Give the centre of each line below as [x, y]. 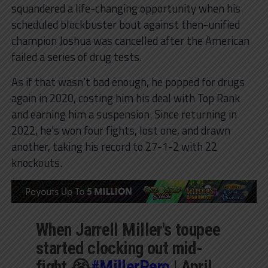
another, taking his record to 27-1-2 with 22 [114, 146]
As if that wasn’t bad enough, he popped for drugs [128, 82]
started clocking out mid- [119, 248]
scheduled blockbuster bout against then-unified [125, 24]
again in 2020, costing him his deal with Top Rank [125, 98]
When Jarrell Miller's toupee [128, 229]
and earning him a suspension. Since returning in [124, 114]
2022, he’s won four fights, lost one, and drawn [121, 130]
